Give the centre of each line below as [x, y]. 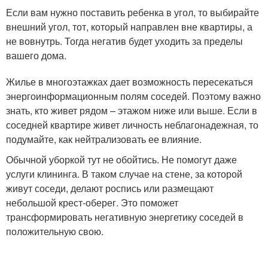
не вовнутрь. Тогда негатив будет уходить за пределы [124, 41]
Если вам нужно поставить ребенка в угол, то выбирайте [133, 13]
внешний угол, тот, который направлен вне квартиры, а [129, 27]
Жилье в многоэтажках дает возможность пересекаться [130, 82]
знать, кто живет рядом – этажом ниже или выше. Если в [132, 111]
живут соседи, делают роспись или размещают [110, 188]
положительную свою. [55, 232]
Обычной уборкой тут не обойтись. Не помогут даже [121, 160]
